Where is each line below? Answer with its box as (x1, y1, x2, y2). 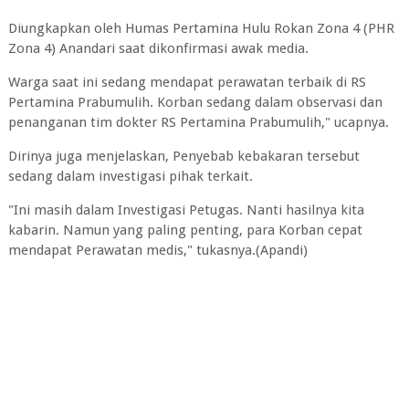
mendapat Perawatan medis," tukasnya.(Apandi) (7, 242, 308, 259)
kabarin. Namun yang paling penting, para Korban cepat (7, 222, 362, 239)
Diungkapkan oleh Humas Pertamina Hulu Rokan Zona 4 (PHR (7, 20, 394, 37)
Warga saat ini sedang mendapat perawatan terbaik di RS (7, 74, 366, 91)
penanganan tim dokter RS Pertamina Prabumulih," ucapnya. (7, 114, 389, 131)
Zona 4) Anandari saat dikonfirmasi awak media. (7, 40, 309, 58)
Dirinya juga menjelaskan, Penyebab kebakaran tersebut (7, 148, 360, 165)
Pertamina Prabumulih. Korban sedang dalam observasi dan (7, 94, 383, 111)
